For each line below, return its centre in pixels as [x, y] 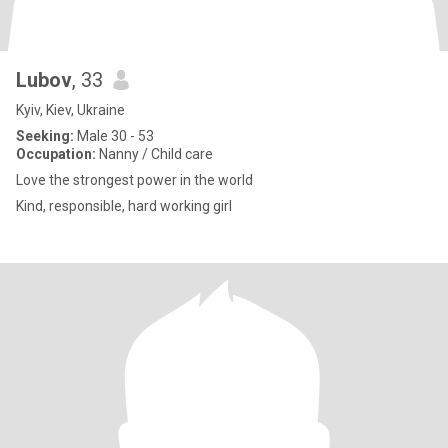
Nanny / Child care [154, 154]
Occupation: [56, 154]
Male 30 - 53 [114, 136]
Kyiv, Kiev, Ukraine [70, 110]
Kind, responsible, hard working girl [124, 206]
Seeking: [45, 136]
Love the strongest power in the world [134, 180]
